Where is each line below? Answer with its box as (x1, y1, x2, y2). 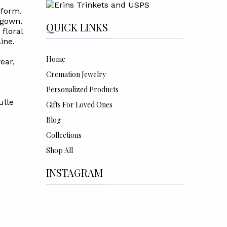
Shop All (46, 145, 73, 155)
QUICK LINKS (46, 20, 108, 34)
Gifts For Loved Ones (46, 100, 112, 109)
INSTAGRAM (46, 166, 103, 179)
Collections (46, 130, 82, 140)
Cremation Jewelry (46, 69, 106, 79)
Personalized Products (46, 85, 119, 94)
